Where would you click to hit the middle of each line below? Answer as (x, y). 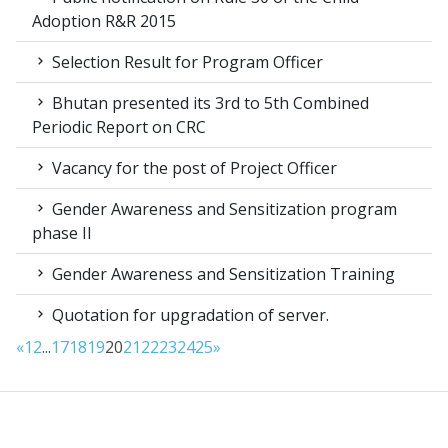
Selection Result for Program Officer (185, 62)
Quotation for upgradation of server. (188, 315)
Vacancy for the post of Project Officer (192, 168)
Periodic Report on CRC (119, 127)
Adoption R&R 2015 (104, 21)
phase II (62, 233)
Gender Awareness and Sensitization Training (221, 274)
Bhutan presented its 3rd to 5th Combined (208, 103)
